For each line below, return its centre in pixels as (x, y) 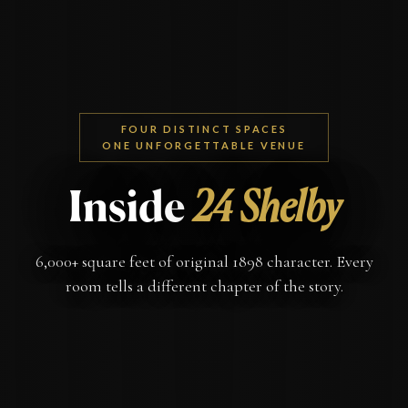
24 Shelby (266, 209)
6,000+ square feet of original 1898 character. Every (204, 261)
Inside (127, 209)
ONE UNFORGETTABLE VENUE (204, 145)
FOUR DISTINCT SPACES (204, 129)
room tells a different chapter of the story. (204, 286)
